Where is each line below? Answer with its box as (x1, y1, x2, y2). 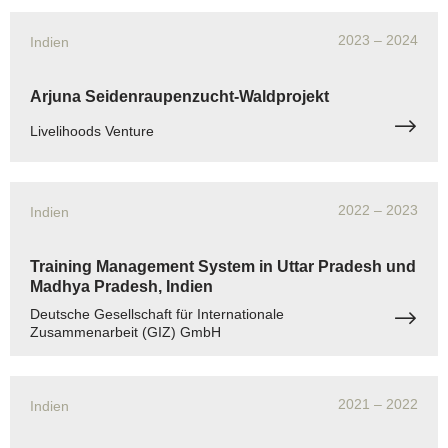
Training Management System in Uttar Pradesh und (30, 257, 416, 275)
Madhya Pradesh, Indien (30, 277, 213, 295)
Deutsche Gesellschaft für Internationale (30, 305, 284, 322)
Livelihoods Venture (30, 122, 154, 139)
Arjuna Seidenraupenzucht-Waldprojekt (30, 87, 329, 105)
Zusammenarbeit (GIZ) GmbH (30, 323, 221, 340)
